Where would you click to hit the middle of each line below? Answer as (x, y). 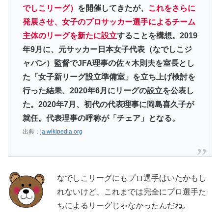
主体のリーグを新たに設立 (69, 36)
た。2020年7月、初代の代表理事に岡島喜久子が (108, 105)
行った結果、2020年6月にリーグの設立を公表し (108, 91)
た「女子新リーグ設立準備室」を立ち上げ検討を (109, 77)
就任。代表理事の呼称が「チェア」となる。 (101, 118)
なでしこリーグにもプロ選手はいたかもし (132, 178)
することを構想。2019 (157, 36)
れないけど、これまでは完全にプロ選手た (132, 192)
